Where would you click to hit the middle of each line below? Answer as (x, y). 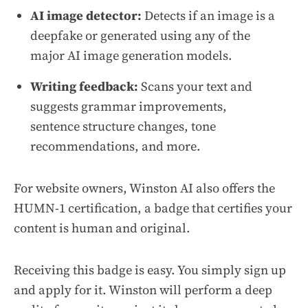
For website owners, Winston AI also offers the (144, 188)
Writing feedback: (84, 86)
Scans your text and (195, 86)
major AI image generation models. (131, 55)
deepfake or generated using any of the (140, 35)
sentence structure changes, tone (123, 126)
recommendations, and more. (115, 146)
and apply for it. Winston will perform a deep (143, 289)
